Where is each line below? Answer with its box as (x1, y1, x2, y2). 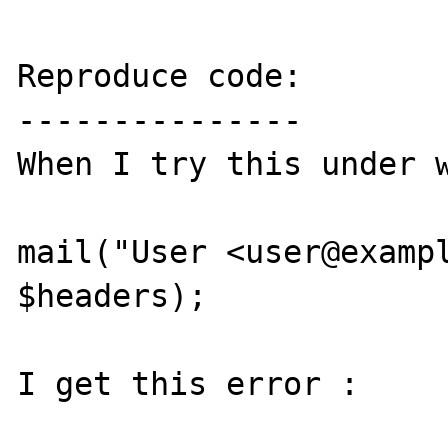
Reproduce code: (17, 58, 303, 94)
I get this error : (17, 366, 379, 402)
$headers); (17, 278, 208, 314)
